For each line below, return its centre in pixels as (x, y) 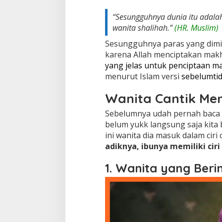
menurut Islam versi (143, 76)
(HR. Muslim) (195, 28)
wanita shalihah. (141, 28)
